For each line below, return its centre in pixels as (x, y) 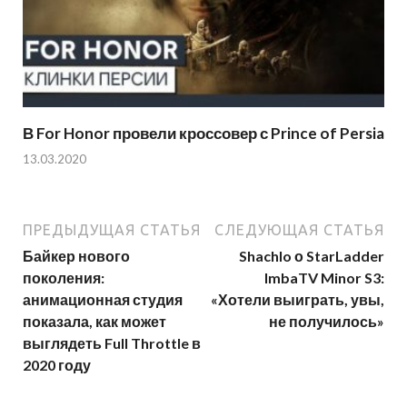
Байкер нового (76, 256)
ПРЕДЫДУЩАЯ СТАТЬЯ (112, 230)
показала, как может (94, 322)
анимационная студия (103, 300)
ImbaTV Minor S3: (324, 278)
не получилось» (327, 322)
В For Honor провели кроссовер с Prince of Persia (203, 133)
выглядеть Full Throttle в (112, 343)
